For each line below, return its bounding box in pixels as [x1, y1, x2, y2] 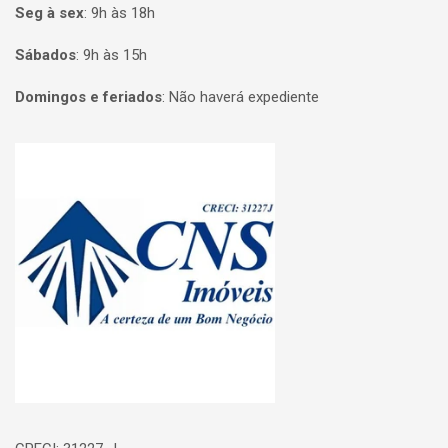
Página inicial [15, 146, 130, 170]
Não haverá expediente [169, 88, 319, 106]
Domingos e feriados [15, 88, 162, 106]
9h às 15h [83, 46, 147, 64]
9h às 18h [91, 4, 155, 22]
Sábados [15, 46, 76, 64]
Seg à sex [15, 4, 84, 22]
